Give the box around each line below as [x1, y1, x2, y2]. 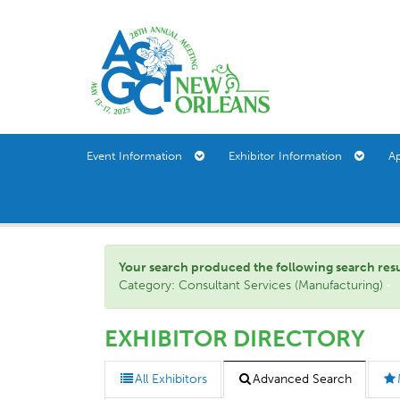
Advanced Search [253, 371, 352, 387]
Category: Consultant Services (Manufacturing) [119, 278, 387, 293]
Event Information [87, 149, 193, 162]
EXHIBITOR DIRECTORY [104, 325, 365, 353]
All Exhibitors [135, 371, 207, 387]
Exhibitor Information [229, 149, 353, 162]
